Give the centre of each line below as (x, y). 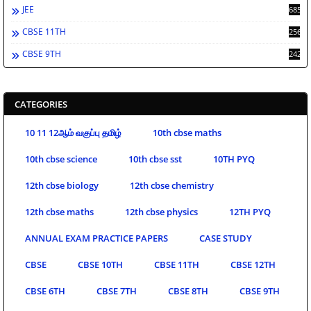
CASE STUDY (226, 238)
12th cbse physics (161, 212)
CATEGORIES (41, 104)
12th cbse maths (59, 212)
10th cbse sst (155, 159)
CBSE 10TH (100, 265)
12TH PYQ (250, 212)
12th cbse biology (62, 186)
